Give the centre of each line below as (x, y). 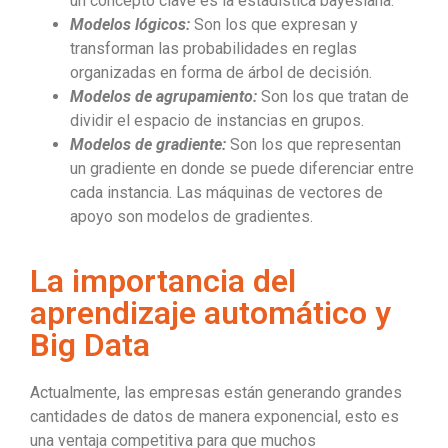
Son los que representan (313, 144)
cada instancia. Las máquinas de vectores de (226, 192)
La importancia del (163, 280)
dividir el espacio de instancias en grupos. (217, 120)
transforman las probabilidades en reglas (213, 48)
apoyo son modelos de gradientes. (191, 216)
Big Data (90, 344)
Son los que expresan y (274, 24)
